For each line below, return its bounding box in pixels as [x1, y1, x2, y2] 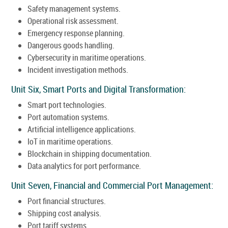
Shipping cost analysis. [27, 207, 101, 219]
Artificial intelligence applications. [27, 123, 136, 135]
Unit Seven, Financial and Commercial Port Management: [11, 179, 213, 191]
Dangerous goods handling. [27, 39, 115, 51]
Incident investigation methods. [27, 64, 128, 75]
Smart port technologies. [27, 99, 106, 110]
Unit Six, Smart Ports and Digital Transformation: [11, 82, 186, 95]
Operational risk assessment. [27, 15, 119, 26]
